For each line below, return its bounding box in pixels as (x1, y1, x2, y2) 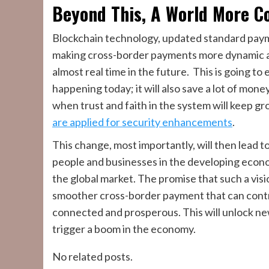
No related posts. (52, 250, 133, 263)
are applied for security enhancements (52, 115, 232, 128)
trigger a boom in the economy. (52, 222, 196, 235)
